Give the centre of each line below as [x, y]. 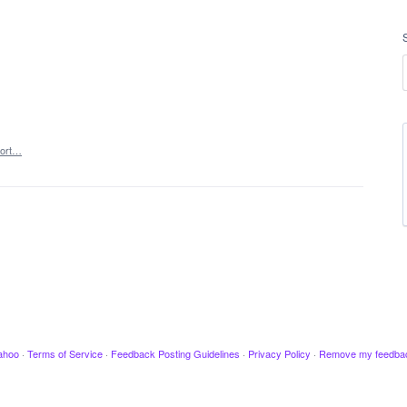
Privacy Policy [279, 353]
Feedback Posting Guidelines [175, 353]
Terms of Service [65, 353]
